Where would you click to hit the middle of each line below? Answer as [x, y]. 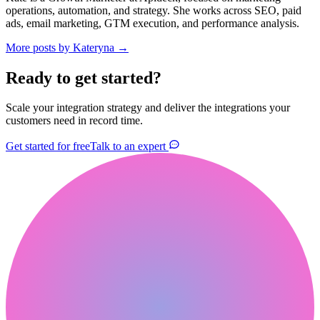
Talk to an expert [129, 146]
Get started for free [48, 146]
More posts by [39, 47]
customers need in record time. [74, 121]
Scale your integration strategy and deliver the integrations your [148, 108]
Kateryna [94, 47]
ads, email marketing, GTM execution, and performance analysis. [152, 23]
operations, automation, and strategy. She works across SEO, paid [154, 10]
